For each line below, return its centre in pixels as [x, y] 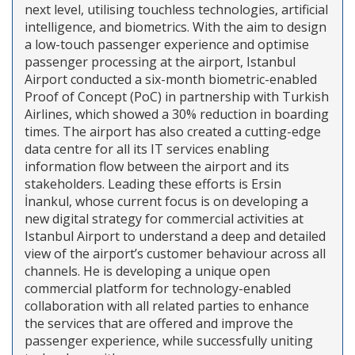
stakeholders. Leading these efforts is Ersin [153, 183]
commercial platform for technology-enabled [158, 288]
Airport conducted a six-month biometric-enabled [171, 79]
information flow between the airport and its [157, 166]
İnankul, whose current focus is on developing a [166, 201]
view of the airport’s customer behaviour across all [175, 253]
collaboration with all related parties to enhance [167, 305]
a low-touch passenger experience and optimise [167, 44]
